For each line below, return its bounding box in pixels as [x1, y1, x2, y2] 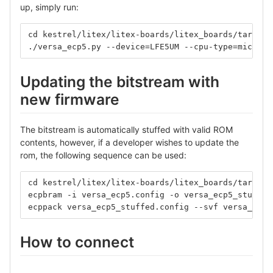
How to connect [20, 232, 134, 251]
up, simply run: [20, 1, 79, 12]
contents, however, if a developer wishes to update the [20, 136, 239, 147]
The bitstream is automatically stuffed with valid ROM [20, 124, 233, 135]
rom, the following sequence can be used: [20, 149, 186, 160]
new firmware [20, 90, 119, 108]
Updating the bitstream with [20, 72, 219, 91]
